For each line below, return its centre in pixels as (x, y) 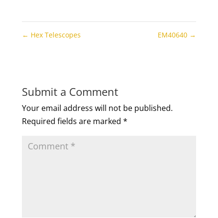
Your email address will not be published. (97, 108)
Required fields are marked (72, 121)
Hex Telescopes (54, 35)
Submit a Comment (70, 91)
